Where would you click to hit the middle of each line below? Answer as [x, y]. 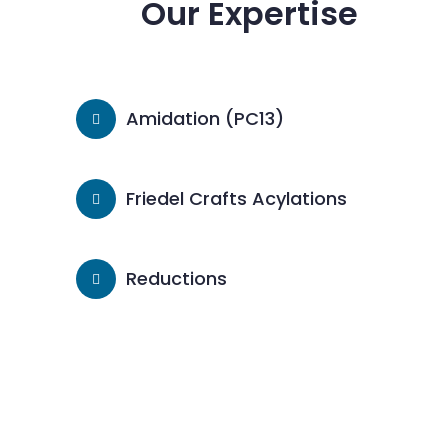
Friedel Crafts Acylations [236, 198]
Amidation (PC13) [204, 118]
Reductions [176, 278]
